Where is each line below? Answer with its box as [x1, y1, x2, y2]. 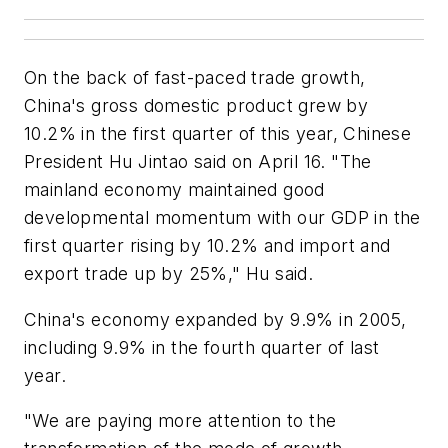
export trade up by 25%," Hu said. [24, 263, 314, 284]
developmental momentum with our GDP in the [24, 207, 421, 228]
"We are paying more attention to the [24, 410, 337, 432]
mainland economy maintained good [24, 179, 325, 200]
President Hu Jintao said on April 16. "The [24, 151, 372, 172]
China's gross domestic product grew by [24, 95, 369, 116]
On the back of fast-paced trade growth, [24, 67, 366, 88]
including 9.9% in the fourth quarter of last [24, 336, 380, 358]
